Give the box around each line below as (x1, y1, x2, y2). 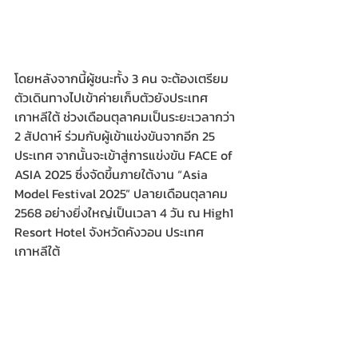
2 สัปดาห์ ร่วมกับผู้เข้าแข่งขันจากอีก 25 (14, 126, 218, 146)
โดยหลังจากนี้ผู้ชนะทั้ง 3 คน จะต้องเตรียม (14, 69, 229, 89)
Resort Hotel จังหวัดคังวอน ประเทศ (14, 222, 204, 242)
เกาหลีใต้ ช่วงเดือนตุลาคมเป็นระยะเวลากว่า (14, 107, 238, 127)
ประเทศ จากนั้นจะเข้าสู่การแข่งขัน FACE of (14, 145, 236, 165)
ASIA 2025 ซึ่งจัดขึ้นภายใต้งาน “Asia (14, 165, 211, 185)
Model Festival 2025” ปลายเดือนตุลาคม (14, 184, 231, 204)
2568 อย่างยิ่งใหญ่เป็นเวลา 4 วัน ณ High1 (14, 203, 237, 223)
